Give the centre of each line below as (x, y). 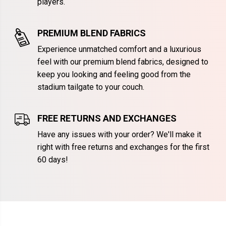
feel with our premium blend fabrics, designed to (123, 62)
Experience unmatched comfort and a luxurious (119, 49)
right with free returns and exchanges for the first (123, 147)
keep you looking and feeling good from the (114, 75)
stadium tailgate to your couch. (91, 87)
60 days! (52, 160)
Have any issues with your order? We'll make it (119, 135)
